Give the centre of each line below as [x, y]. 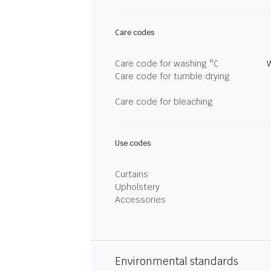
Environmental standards [177, 261]
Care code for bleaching [164, 102]
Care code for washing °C [167, 64]
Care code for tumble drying [172, 76]
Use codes [133, 143]
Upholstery [137, 187]
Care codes [135, 33]
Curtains [132, 174]
